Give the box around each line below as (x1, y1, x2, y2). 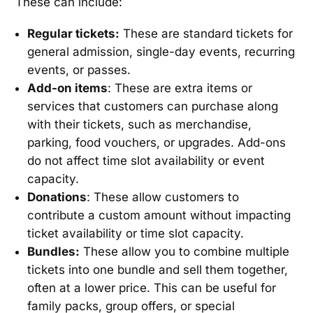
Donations (27, 190, 87, 205)
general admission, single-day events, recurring (27, 45, 296, 59)
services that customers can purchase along (27, 99, 279, 114)
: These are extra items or (108, 81, 253, 96)
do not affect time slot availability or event (27, 154, 265, 168)
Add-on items (27, 81, 108, 96)
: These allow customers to (87, 190, 240, 205)
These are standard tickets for (119, 27, 293, 41)
